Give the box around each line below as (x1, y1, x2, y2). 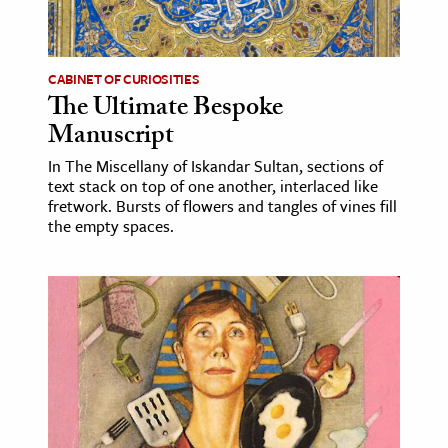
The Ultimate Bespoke (48, 88, 283, 133)
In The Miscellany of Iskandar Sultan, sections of (48, 154, 383, 179)
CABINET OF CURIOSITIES (48, 69, 200, 90)
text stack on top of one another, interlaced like (48, 174, 378, 199)
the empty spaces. (48, 214, 174, 239)
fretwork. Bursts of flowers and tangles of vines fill (48, 194, 397, 219)
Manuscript (48, 116, 174, 161)
